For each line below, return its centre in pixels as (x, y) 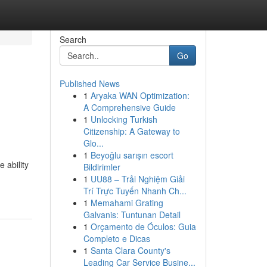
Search (73, 39)
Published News (89, 83)
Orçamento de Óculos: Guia (143, 226)
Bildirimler (102, 167)
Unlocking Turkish (124, 119)
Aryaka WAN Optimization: (140, 95)
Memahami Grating (127, 203)
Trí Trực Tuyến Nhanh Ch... (135, 191)
